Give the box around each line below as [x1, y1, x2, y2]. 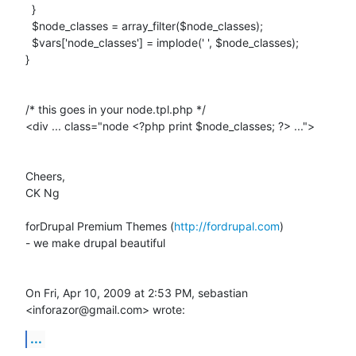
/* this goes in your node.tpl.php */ [25, 102, 206, 116]
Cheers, [25, 168, 65, 183]
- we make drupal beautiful [25, 235, 165, 250]
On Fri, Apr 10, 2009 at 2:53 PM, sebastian [25, 285, 248, 300]
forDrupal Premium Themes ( [25, 219, 174, 233]
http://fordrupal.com [174, 219, 280, 233]
